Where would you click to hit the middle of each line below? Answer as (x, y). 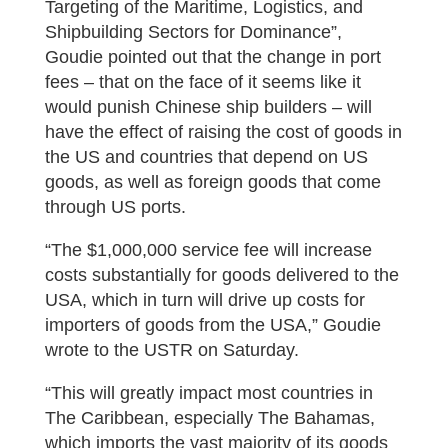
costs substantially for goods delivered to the (221, 275)
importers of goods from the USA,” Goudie (212, 325)
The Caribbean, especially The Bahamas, (209, 418)
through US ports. (115, 207)
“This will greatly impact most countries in (208, 393)
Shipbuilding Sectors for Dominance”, (193, 32)
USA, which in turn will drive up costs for (204, 300)
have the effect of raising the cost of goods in (223, 132)
